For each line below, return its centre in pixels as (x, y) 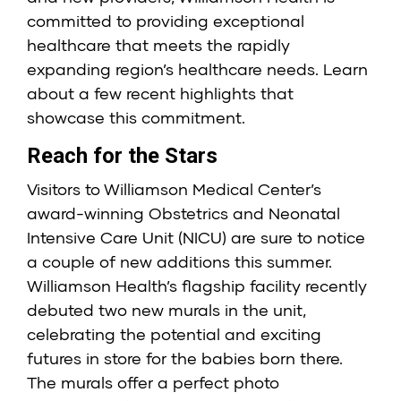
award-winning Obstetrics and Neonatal (183, 213)
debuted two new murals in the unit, (166, 310)
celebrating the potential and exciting (174, 334)
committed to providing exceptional (166, 21)
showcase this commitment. (136, 118)
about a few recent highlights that (160, 94)
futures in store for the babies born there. (185, 358)
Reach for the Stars (122, 156)
